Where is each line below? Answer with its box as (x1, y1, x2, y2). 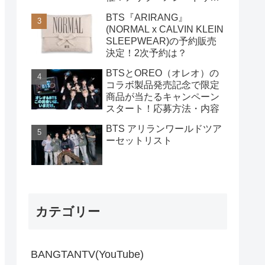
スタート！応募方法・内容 (106, 104, 219, 114)
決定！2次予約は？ (106, 48, 187, 59)
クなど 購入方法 (106, 4, 174, 15)
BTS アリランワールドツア (106, 124, 222, 134)
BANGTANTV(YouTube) (31, 248, 144, 260)
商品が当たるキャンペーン (106, 92, 219, 102)
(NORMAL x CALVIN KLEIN (106, 24, 224, 35)
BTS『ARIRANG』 (106, 12, 188, 23)
